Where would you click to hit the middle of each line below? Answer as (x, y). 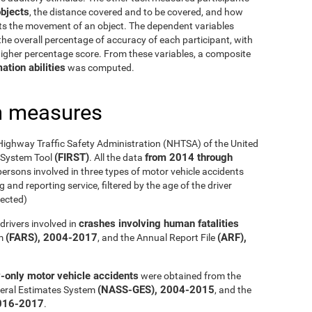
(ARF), (232, 237)
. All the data (117, 157)
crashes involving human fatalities (159, 223)
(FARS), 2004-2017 (52, 237)
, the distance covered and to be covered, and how (136, 11)
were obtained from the (190, 275)
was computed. (100, 67)
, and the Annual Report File (157, 237)
